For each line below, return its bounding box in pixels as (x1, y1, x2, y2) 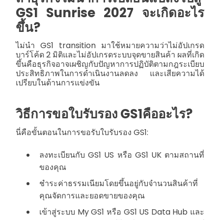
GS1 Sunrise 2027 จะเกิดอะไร (16, 3, 204, 22)
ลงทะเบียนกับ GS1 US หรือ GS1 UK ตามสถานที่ (39, 149, 204, 161)
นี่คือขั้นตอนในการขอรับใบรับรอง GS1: (16, 126, 148, 138)
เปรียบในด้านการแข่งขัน (16, 77, 100, 89)
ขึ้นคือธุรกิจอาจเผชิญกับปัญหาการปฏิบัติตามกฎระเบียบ (16, 58, 204, 70)
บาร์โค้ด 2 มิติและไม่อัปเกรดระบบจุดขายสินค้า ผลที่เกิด (16, 49, 204, 61)
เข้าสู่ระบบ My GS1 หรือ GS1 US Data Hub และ (39, 206, 204, 218)
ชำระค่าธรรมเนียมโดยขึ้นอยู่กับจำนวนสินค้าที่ (39, 177, 198, 189)
